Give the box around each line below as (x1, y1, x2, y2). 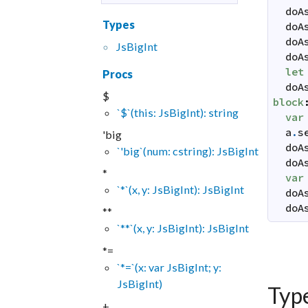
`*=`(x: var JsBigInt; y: (116, 260, 221, 274)
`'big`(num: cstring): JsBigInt (116, 144, 258, 158)
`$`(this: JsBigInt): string (116, 106, 239, 120)
